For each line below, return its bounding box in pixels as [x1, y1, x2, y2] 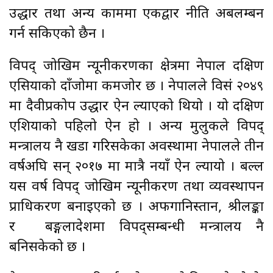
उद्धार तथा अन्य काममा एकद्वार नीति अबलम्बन [9, 5, 264, 23]
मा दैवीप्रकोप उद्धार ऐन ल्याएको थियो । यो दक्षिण [9, 97, 264, 116]
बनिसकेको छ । [9, 238, 89, 257]
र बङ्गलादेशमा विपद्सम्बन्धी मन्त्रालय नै [9, 218, 264, 236]
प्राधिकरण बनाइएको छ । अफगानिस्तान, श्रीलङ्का [9, 198, 264, 216]
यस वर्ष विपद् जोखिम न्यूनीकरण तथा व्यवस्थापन [9, 178, 264, 196]
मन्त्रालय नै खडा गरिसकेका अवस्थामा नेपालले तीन [9, 138, 264, 156]
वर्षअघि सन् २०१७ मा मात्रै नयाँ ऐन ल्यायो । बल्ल [9, 158, 264, 176]
